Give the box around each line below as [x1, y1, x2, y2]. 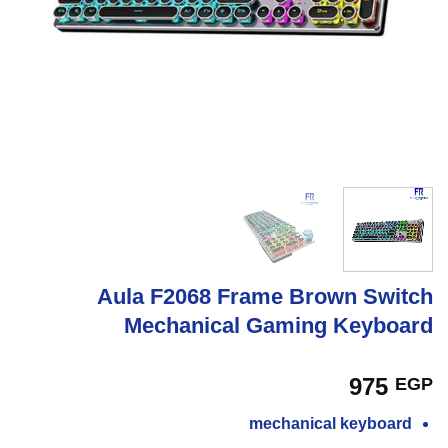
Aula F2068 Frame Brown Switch [97, 283, 433, 309]
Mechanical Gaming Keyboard [124, 312, 433, 338]
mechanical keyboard [249, 414, 413, 432]
